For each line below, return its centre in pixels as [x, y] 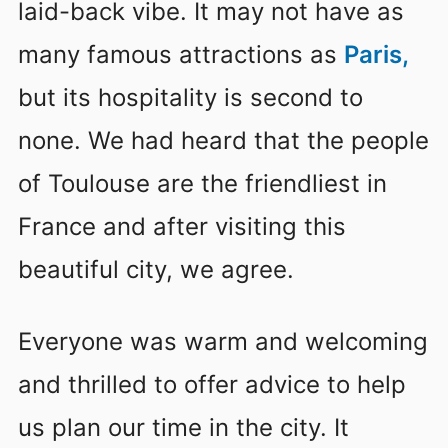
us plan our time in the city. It [183, 427]
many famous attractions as [181, 55]
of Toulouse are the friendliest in [202, 184]
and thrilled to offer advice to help [212, 384]
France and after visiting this [182, 227]
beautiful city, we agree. [156, 270]
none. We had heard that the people [223, 141]
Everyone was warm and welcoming [223, 341]
